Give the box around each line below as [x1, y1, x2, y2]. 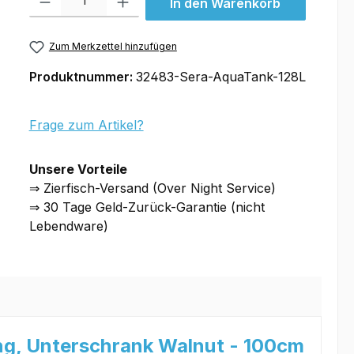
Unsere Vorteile [28, 161, 130, 178]
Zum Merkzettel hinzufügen [48, 40, 177, 52]
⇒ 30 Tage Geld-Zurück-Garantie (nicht [28, 199, 265, 216]
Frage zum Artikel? [28, 117, 144, 134]
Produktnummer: [28, 69, 136, 85]
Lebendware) [28, 218, 108, 235]
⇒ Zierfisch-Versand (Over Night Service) [28, 180, 276, 197]
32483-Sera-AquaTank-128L [135, 69, 306, 85]
